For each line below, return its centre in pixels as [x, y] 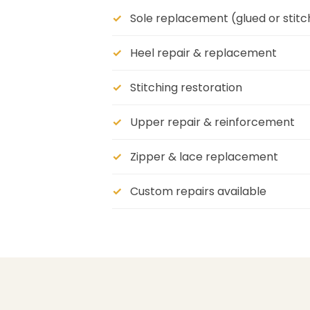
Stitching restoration [186, 88]
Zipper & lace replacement [204, 157]
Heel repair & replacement [203, 53]
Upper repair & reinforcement [212, 122]
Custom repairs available [198, 192]
